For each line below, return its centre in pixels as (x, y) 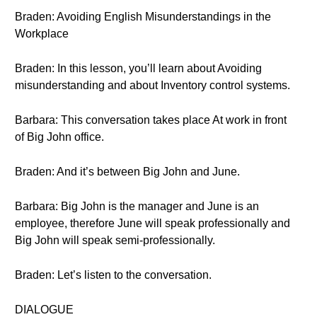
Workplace (42, 34)
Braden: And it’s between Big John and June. (127, 172)
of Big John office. (59, 137)
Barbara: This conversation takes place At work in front (151, 120)
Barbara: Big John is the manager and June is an (137, 206)
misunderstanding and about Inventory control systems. (152, 85)
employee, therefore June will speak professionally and (152, 223)
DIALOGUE (44, 310)
